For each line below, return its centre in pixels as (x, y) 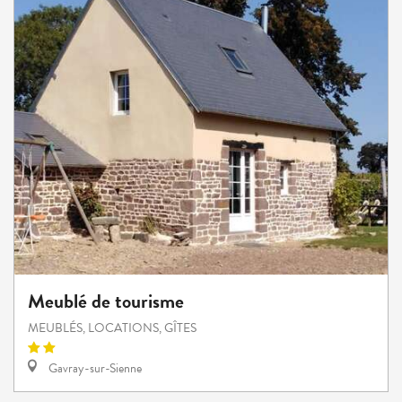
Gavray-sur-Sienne (94, 369)
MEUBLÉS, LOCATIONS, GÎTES (112, 328)
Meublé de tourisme (106, 301)
